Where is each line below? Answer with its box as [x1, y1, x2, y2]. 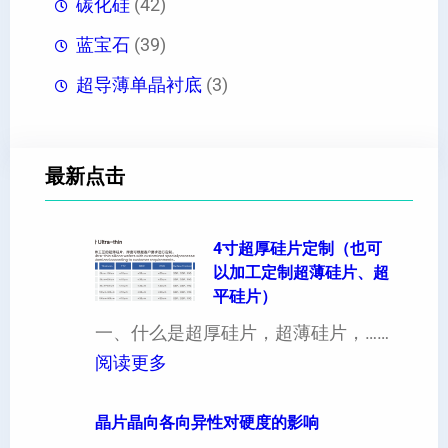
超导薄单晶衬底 [76, 75, 202, 96]
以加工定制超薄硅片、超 [212, 263, 389, 283]
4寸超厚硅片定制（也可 [212, 239, 382, 259]
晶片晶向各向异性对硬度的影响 [95, 412, 319, 432]
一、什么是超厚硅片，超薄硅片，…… [95, 323, 389, 344]
